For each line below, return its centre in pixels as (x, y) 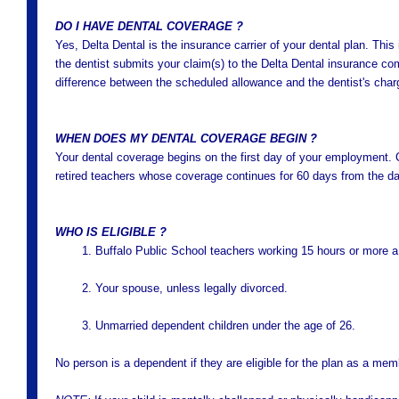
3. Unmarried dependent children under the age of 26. (219, 326)
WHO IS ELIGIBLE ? (111, 232)
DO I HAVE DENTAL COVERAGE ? (149, 26)
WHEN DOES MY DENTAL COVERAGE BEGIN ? (186, 138)
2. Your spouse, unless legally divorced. (185, 288)
